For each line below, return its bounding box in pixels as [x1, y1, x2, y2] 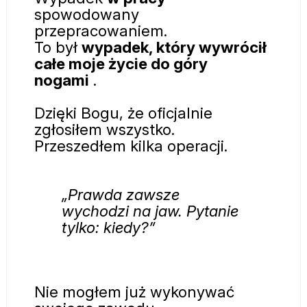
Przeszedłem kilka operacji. [34, 136, 228, 156]
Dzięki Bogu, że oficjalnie [34, 103, 212, 123]
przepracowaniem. [34, 21, 167, 40]
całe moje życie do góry [34, 54, 208, 73]
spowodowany [34, 5, 139, 24]
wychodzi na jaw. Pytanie [62, 201, 238, 220]
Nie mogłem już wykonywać [34, 282, 234, 301]
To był [34, 38, 82, 57]
